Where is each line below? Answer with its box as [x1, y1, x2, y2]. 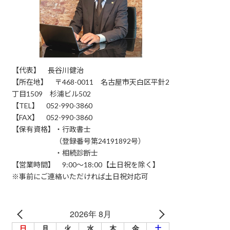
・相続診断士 [12, 148, 99, 157]
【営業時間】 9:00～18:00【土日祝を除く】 [12, 160, 160, 169]
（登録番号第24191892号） [12, 136, 146, 145]
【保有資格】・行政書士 [12, 124, 91, 133]
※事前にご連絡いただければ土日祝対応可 [12, 171, 149, 181]
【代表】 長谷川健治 [12, 65, 84, 74]
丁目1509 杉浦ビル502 [12, 89, 91, 98]
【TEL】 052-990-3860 [12, 101, 93, 110]
